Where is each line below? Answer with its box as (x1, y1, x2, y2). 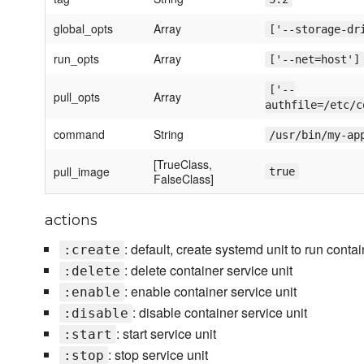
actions (45, 211, 97, 230)
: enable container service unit (123, 282, 297, 301)
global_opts (54, 20, 113, 37)
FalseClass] (154, 171, 214, 188)
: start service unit (115, 324, 216, 344)
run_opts (54, 50, 99, 67)
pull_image (54, 163, 110, 180)
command (54, 126, 105, 143)
